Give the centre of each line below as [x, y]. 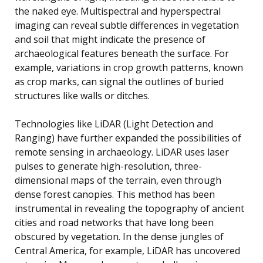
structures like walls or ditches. [82, 96]
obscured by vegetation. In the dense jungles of [119, 237]
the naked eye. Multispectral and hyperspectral [118, 11]
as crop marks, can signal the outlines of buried [119, 82]
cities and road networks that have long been [114, 223]
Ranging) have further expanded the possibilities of [128, 138]
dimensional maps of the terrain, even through [118, 181]
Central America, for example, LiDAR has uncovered [127, 251]
